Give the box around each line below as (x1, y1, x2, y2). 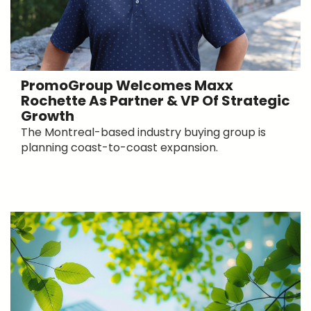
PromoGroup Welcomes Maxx (21, 75, 233, 95)
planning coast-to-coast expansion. (21, 139, 218, 155)
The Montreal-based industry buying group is (21, 124, 266, 140)
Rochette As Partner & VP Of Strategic (21, 90, 290, 110)
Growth (21, 106, 74, 126)
